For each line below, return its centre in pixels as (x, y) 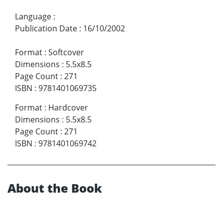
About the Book (55, 188)
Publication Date (46, 29)
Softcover (66, 53)
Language (33, 17)
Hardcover (68, 108)
